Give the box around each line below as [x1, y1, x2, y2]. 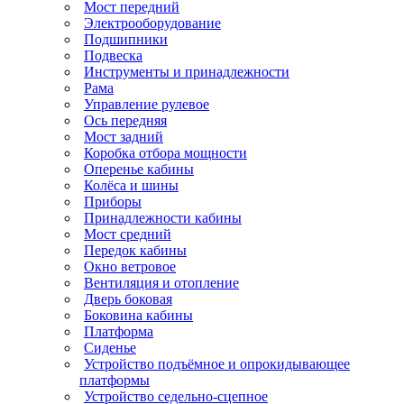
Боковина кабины [84, 307, 193, 323]
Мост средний [84, 225, 171, 242]
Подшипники [84, 31, 168, 47]
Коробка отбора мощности [84, 144, 247, 161]
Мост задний [84, 128, 163, 144]
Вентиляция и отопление [84, 274, 239, 290]
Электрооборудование [84, 14, 221, 31]
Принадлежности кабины [84, 209, 242, 225]
